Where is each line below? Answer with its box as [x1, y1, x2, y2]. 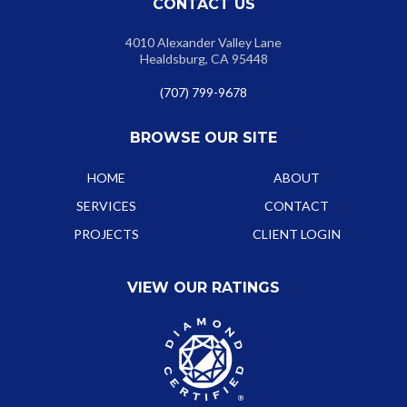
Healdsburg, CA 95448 [139, 50, 268, 66]
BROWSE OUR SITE [130, 129, 277, 147]
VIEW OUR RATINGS [127, 279, 280, 297]
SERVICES [76, 198, 136, 214]
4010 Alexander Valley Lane [125, 34, 282, 50]
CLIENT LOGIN [252, 226, 341, 243]
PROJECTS [74, 226, 139, 243]
